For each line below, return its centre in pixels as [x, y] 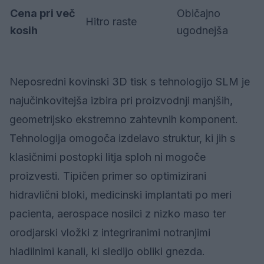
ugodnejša [202, 30]
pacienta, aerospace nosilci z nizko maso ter [118, 214]
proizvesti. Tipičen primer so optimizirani [108, 176]
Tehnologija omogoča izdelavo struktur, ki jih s [122, 138]
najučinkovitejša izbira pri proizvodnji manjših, [121, 100]
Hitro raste [111, 22]
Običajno [199, 13]
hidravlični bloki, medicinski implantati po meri [121, 195]
